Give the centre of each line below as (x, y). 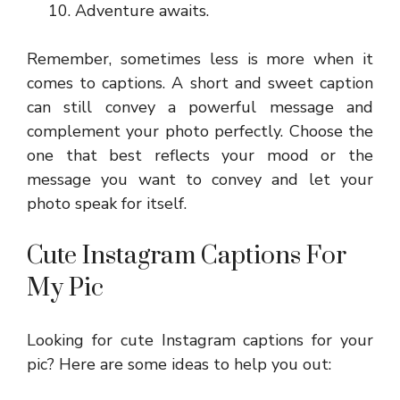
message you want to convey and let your (200, 179)
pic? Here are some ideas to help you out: (179, 364)
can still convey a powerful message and (200, 107)
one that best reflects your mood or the (200, 155)
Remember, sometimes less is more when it (200, 59)
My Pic (65, 288)
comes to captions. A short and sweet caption (200, 83)
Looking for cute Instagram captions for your (200, 340)
